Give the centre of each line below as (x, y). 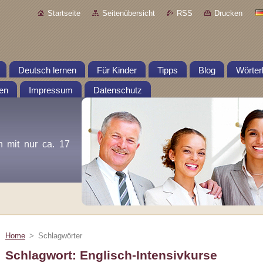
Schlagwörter (60, 236)
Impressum (51, 90)
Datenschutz (118, 90)
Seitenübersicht (129, 13)
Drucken (228, 13)
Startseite (64, 13)
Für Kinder (117, 70)
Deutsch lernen (47, 70)
